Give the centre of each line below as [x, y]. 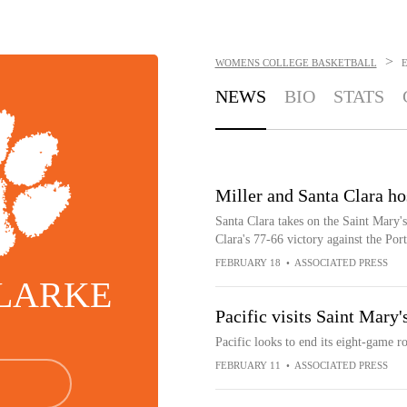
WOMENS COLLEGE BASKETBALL [296, 63]
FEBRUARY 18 [248, 263]
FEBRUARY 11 [248, 365]
